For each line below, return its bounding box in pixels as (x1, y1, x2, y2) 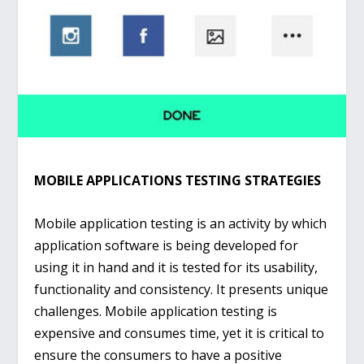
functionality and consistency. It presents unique (34, 279, 329, 298)
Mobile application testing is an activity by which (34, 214, 327, 232)
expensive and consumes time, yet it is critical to (34, 323, 325, 342)
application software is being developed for (34, 236, 299, 254)
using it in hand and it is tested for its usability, (34, 258, 318, 276)
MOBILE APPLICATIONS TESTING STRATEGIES (34, 171, 322, 190)
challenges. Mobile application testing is (34, 301, 278, 320)
